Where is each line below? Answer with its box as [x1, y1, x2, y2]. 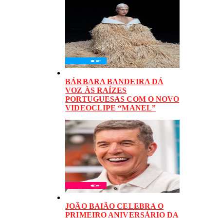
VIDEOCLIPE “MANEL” [65, 104, 156, 112]
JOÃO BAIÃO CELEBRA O [65, 202, 164, 211]
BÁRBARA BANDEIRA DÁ [65, 77, 164, 86]
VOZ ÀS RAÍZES [65, 86, 127, 95]
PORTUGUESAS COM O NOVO [65, 95, 180, 104]
